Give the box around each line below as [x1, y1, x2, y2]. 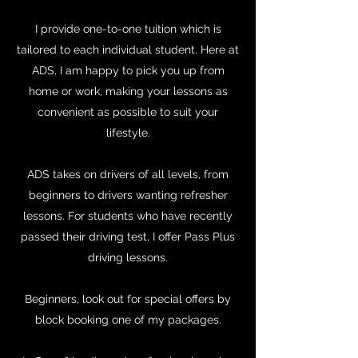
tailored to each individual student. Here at [17, 43, 239, 56]
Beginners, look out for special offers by [25, 292, 231, 305]
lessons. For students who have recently [23, 209, 233, 222]
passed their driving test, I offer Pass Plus [21, 230, 235, 243]
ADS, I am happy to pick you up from [31, 64, 225, 77]
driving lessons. [88, 251, 168, 264]
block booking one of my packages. [34, 313, 221, 326]
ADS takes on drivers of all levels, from [27, 168, 229, 181]
